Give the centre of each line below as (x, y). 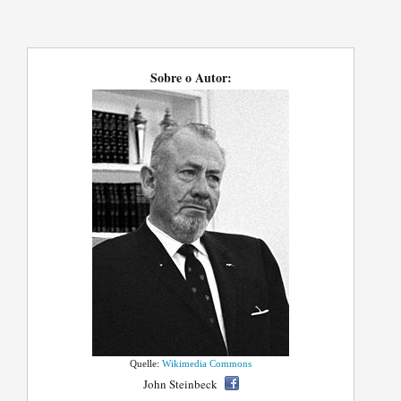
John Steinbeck (180, 384)
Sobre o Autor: (191, 78)
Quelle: (146, 364)
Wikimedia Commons (207, 364)
